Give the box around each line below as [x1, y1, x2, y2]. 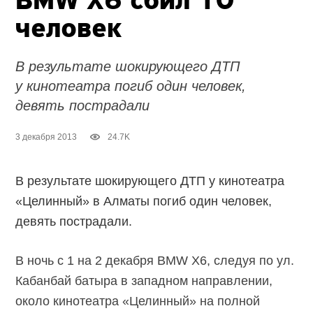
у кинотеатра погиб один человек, [15, 78, 247, 94]
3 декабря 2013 [15, 132, 78, 143]
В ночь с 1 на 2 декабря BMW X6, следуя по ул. [15, 254, 295, 268]
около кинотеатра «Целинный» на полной [15, 294, 261, 309]
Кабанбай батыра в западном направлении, [15, 274, 273, 289]
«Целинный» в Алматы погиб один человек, [15, 194, 272, 209]
